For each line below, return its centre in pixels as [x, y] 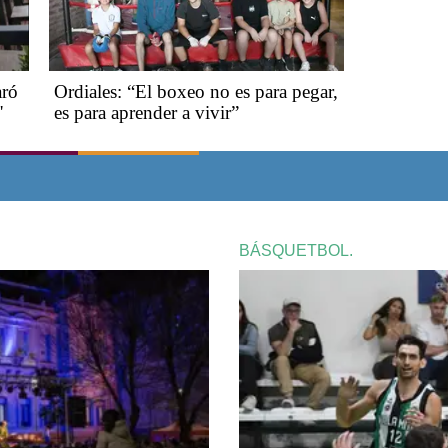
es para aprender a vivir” [146, 113]
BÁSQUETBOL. [296, 251]
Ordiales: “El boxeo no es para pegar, [196, 92]
